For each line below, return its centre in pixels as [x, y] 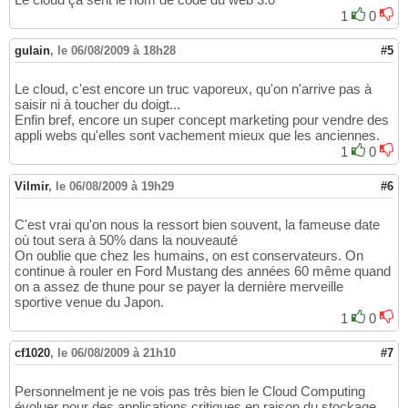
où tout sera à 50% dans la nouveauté [126, 240]
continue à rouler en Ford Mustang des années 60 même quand [203, 271]
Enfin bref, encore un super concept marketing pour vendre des [202, 120]
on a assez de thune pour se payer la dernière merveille [179, 287]
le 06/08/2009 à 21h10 [117, 353]
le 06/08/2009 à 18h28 [117, 51]
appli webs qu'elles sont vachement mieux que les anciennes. [197, 136]
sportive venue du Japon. [89, 302]
